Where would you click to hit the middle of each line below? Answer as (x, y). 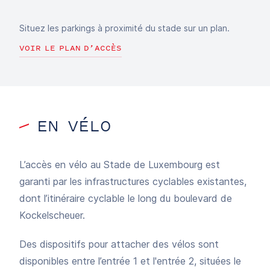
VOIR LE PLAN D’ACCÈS (71, 48)
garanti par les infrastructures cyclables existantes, (133, 181)
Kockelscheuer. (52, 215)
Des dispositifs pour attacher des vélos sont (119, 244)
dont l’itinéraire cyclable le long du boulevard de (126, 198)
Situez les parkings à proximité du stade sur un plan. (124, 28)
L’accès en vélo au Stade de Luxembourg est (120, 165)
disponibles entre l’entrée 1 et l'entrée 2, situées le (130, 261)
